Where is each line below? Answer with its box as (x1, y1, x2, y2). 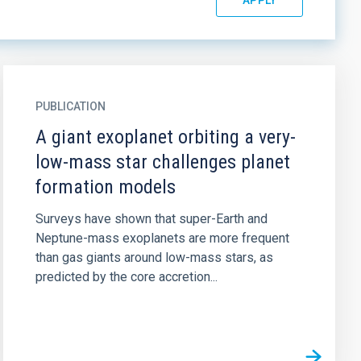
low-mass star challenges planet (35, 151, 290, 173)
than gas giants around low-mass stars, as (35, 250, 273, 265)
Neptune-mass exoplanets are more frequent (35, 230, 289, 246)
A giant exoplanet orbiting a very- (35, 126, 296, 148)
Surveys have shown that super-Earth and (35, 211, 268, 226)
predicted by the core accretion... (35, 269, 218, 284)
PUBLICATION (35, 100, 106, 113)
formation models (35, 176, 176, 198)
